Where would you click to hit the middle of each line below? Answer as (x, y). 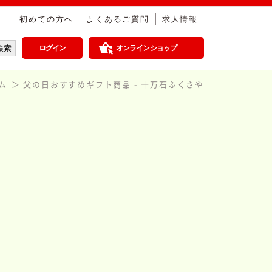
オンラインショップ (146, 48)
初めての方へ (47, 19)
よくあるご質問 (118, 19)
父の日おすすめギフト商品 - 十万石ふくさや (114, 84)
